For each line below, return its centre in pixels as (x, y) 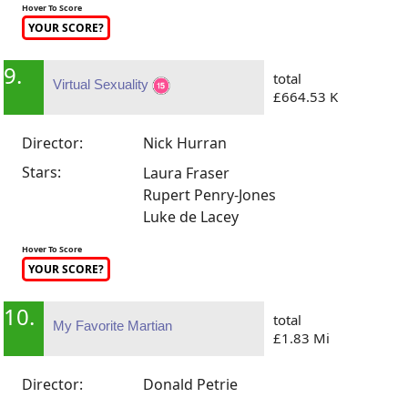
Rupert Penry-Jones (210, 194)
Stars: (42, 172)
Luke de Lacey (191, 216)
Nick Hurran (185, 143)
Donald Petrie (191, 384)
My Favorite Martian (113, 325)
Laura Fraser (187, 173)
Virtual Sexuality (103, 84)
